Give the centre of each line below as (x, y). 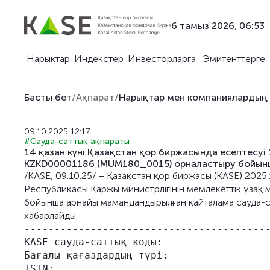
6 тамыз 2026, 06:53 (218, 25)
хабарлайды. (51, 215)
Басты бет (48, 97)
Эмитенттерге (234, 59)
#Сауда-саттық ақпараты (77, 141)
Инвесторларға (162, 59)
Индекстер (99, 59)
